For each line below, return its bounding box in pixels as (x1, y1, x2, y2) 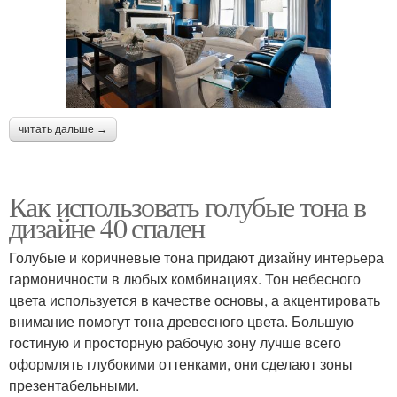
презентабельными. (9, 374, 139, 395)
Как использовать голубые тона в (9, 186, 366, 225)
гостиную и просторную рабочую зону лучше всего (9, 331, 341, 353)
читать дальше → (19, 122, 107, 136)
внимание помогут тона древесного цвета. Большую (9, 310, 354, 331)
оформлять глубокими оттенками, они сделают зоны (9, 353, 353, 374)
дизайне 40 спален (9, 207, 205, 246)
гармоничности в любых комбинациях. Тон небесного (9, 268, 361, 289)
